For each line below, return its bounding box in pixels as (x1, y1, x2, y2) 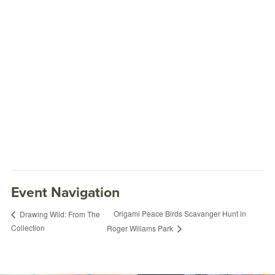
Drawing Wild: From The (18, 208, 100, 219)
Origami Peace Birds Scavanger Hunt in (113, 208, 246, 219)
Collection (11, 222, 45, 233)
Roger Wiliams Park (106, 222, 175, 233)
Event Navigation (11, 184, 120, 201)
